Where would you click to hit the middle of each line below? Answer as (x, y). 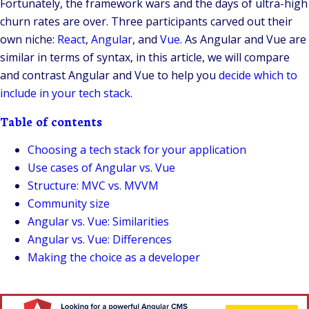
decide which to (258, 76)
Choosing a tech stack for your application (137, 150)
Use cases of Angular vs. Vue (101, 168)
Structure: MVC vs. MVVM (93, 186)
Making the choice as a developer (114, 258)
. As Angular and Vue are (243, 40)
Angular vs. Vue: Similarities (98, 222)
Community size (69, 204)
